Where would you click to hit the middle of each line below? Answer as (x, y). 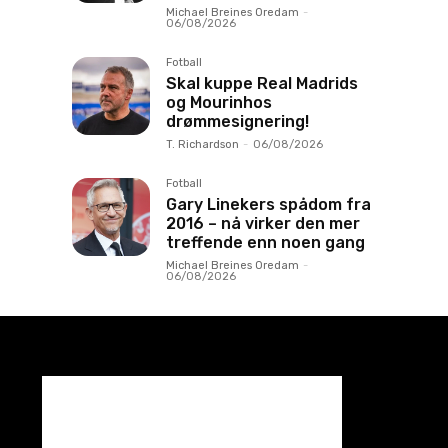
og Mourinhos (219, 102)
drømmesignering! (237, 121)
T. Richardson (202, 144)
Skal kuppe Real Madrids (262, 83)
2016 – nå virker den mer (263, 223)
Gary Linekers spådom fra (268, 204)
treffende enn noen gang (265, 242)
